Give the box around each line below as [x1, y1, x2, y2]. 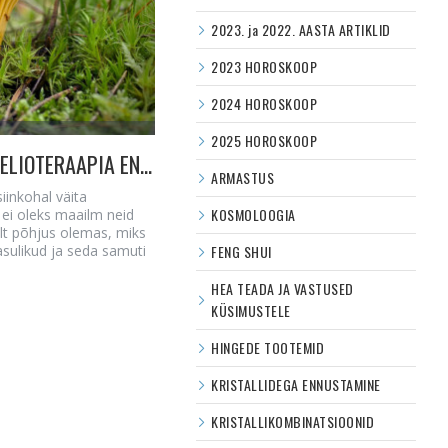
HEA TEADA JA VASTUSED [211, 278, 354, 299]
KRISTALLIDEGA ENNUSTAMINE [211, 374, 381, 395]
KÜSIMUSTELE [211, 300, 291, 321]
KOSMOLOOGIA [211, 204, 296, 225]
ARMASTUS [211, 167, 274, 188]
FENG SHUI [211, 241, 272, 262]
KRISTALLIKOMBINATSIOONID [211, 411, 374, 432]
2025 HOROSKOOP [211, 130, 317, 151]
